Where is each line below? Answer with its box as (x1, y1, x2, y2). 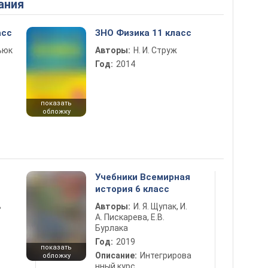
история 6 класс (95, 184, 169, 194)
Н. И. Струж (133, 45, 177, 55)
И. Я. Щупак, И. (133, 202, 187, 211)
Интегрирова (140, 251, 191, 260)
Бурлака (95, 223, 128, 233)
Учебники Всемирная (95, 172, 190, 182)
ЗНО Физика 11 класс (95, 28, 191, 38)
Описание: (95, 251, 137, 260)
